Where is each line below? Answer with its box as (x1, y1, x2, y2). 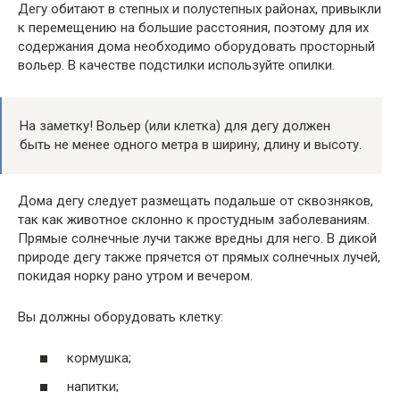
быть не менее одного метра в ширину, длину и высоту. (20, 136, 362, 153)
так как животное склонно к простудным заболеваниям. (18, 211, 370, 228)
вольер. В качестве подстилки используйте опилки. (18, 56, 335, 73)
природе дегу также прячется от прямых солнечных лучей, (18, 248, 380, 265)
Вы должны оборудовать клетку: (18, 308, 223, 325)
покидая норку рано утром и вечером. (18, 267, 253, 284)
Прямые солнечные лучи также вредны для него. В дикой (18, 229, 377, 246)
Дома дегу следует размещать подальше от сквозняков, (18, 192, 373, 209)
